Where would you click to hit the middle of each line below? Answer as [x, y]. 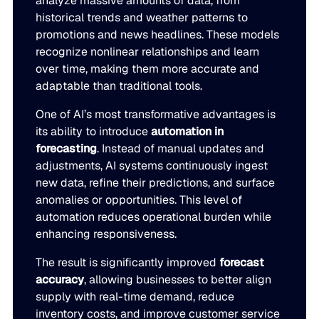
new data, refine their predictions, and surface [156, 183]
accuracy [60, 280]
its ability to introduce [94, 132]
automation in [188, 132]
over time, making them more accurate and [148, 69]
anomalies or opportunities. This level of [139, 200]
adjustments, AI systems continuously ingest [152, 166]
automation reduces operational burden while [154, 217]
